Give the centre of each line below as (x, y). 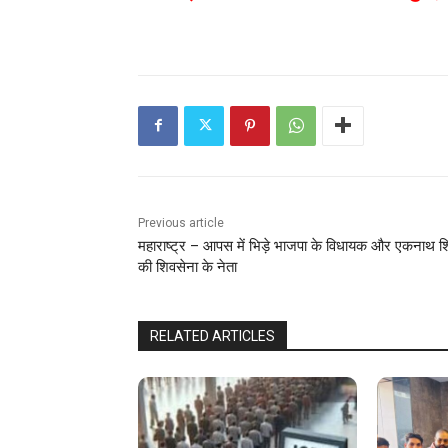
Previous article (181, 222)
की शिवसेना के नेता (187, 266)
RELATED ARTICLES (212, 335)
